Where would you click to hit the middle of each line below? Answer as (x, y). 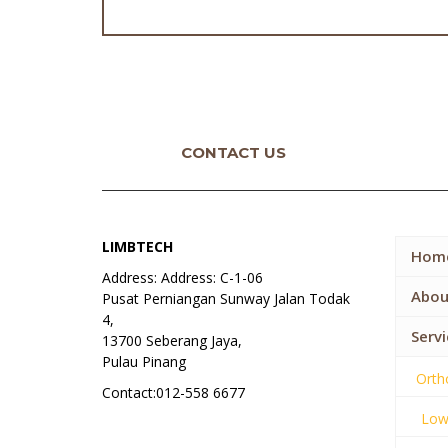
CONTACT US (233, 152)
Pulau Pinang (144, 361)
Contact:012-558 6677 (173, 392)
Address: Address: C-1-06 (182, 277)
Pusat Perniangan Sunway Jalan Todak (226, 298)
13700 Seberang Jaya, (172, 340)
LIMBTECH (137, 246)
